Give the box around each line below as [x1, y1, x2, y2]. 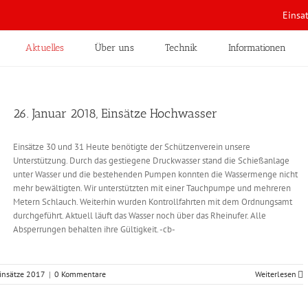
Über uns [95, 42, 134, 54]
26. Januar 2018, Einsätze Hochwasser [13, 106, 217, 121]
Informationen [228, 42, 286, 54]
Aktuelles [25, 42, 64, 54]
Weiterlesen [255, 269, 296, 279]
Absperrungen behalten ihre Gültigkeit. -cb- [13, 223, 175, 235]
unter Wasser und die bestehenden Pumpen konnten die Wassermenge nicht [13, 168, 298, 180]
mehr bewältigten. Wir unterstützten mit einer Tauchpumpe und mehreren [13, 182, 291, 194]
